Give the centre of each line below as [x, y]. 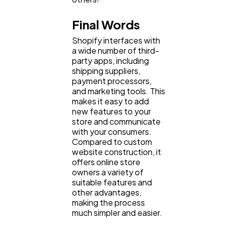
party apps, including [110, 60]
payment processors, [112, 81]
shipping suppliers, [106, 70]
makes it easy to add [110, 101]
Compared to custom [112, 141]
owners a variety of [108, 172]
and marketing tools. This [119, 91]
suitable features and [112, 182]
